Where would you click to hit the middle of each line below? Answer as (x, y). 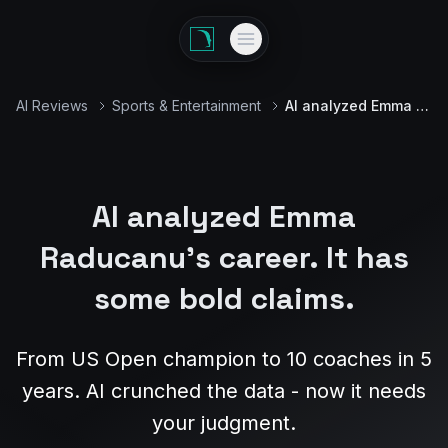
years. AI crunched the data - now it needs (224, 391)
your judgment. (224, 423)
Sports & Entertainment (186, 105)
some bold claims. (224, 298)
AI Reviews (52, 105)
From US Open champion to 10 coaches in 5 (224, 359)
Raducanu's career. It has (224, 257)
